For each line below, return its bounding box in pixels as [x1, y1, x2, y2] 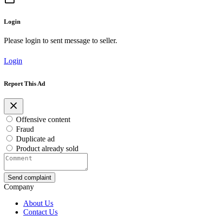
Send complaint [8, 174, 51, 182]
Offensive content [16, 115, 70, 124]
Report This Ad [4, 80, 45, 88]
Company [4, 183, 34, 191]
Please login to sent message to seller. [4, 36, 117, 45]
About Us [23, 199, 53, 208]
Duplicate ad [16, 135, 55, 143]
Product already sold [16, 144, 78, 153]
